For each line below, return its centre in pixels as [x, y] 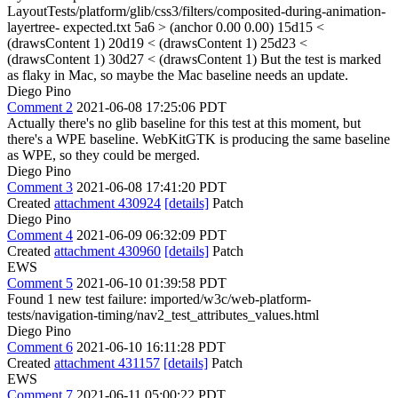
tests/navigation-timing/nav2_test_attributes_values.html [163, 315]
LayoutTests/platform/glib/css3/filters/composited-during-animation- [196, 11]
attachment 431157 [107, 363]
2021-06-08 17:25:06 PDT [151, 107]
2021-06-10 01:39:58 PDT [151, 283]
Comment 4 [40, 235]
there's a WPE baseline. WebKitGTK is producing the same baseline [199, 139]
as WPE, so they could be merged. [103, 155]
